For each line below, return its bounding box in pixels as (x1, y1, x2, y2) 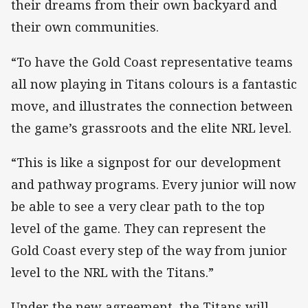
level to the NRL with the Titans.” (11, 263, 214, 280)
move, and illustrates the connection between (11, 97, 293, 114)
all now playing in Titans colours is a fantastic (11, 75, 297, 92)
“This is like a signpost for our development (11, 153, 281, 170)
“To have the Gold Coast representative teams (11, 53, 293, 70)
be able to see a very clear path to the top (11, 197, 265, 214)
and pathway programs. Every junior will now (11, 175, 296, 192)
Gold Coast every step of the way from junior (11, 241, 287, 258)
